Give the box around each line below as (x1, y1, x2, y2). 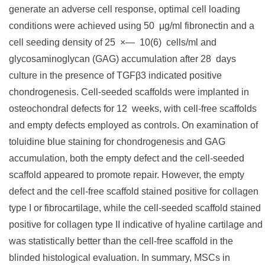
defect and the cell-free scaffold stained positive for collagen (9, 186, 258, 196)
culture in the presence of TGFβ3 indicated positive (9, 70, 222, 80)
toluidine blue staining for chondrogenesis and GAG (9, 137, 225, 147)
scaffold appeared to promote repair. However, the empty (9, 170, 244, 180)
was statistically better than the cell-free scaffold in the (9, 236, 233, 246)
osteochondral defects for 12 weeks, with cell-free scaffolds (9, 104, 257, 114)
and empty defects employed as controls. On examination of (9, 120, 258, 130)
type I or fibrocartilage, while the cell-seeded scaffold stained (9, 203, 261, 213)
